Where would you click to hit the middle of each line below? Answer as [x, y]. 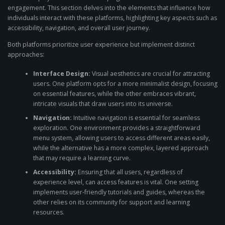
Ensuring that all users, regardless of [129, 172]
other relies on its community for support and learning [111, 202]
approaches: [26, 54]
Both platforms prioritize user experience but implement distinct [101, 44]
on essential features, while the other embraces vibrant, [114, 94]
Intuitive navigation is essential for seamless [136, 118]
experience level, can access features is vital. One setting [116, 182]
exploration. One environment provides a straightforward [117, 128]
